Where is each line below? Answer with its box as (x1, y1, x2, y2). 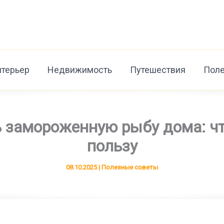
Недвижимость (47, 64, 112, 75)
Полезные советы (101, 163, 158, 171)
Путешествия (130, 64, 186, 75)
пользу (86, 136, 137, 155)
